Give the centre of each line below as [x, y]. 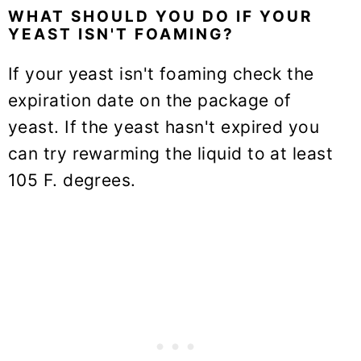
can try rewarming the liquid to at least [171, 153]
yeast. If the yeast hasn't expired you [164, 127]
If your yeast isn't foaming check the [161, 73]
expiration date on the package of [150, 100]
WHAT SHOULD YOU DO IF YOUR [160, 16]
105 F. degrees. [72, 180]
